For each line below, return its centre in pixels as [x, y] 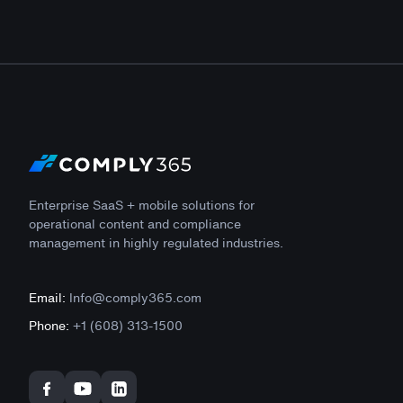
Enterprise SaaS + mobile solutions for [142, 204]
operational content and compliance [135, 223]
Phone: [49, 325]
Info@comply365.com [134, 297]
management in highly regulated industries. [156, 242]
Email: [47, 297]
